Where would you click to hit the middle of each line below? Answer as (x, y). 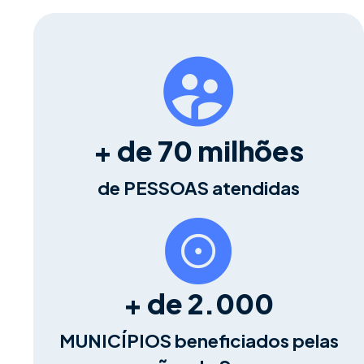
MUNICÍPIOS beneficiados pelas (199, 341)
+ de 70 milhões (199, 151)
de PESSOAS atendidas (199, 188)
